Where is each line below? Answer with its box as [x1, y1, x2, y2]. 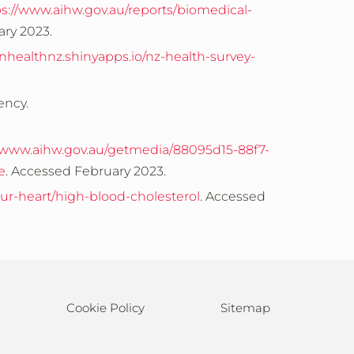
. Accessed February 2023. [6, 164, 166, 179]
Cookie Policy [66, 300, 145, 315]
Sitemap [220, 300, 270, 315]
